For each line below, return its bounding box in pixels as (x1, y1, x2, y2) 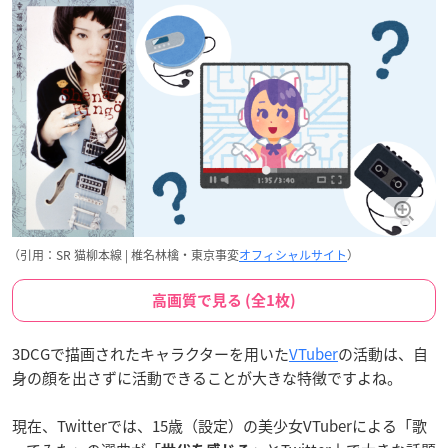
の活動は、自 (338, 342, 428, 365)
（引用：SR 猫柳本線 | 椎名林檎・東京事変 (8, 245, 239, 264)
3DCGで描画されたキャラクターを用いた (12, 342, 289, 365)
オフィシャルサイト (239, 245, 347, 264)
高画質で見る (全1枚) (152, 292, 296, 308)
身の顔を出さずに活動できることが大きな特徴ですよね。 (12, 366, 402, 389)
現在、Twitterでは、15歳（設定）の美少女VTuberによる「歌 (12, 414, 427, 437)
